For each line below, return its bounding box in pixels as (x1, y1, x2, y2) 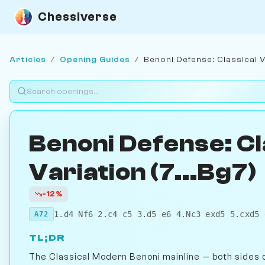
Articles (9, 54, 46, 64)
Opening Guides (60, 54, 130, 64)
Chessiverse (38, 9, 117, 24)
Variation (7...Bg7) (29, 158, 257, 186)
